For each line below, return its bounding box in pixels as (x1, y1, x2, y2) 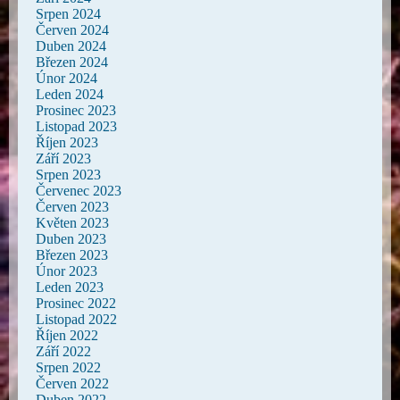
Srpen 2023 (36, 166, 101, 182)
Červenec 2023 (36, 182, 121, 198)
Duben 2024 (36, 37, 106, 54)
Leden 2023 (36, 279, 104, 295)
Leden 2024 (36, 86, 104, 102)
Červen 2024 (36, 21, 109, 37)
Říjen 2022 (36, 327, 98, 343)
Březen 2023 (36, 246, 108, 262)
